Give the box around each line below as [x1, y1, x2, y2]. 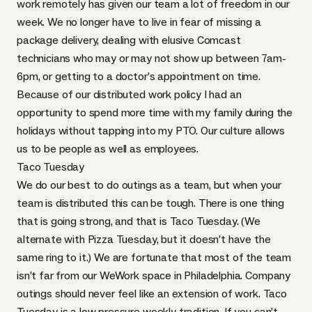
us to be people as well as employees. [17, 142, 199, 155]
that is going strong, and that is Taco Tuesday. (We [17, 214, 260, 228]
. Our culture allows [196, 124, 286, 137]
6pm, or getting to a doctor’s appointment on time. [17, 70, 260, 83]
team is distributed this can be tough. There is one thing [17, 196, 284, 210]
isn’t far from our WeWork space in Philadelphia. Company [17, 269, 291, 282]
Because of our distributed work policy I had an [17, 88, 242, 101]
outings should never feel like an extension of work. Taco [17, 287, 287, 300]
